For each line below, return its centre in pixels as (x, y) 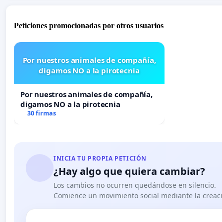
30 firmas (41, 113)
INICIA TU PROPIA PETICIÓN (100, 158)
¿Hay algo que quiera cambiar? (129, 171)
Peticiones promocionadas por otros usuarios (89, 25)
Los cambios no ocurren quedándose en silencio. (135, 185)
